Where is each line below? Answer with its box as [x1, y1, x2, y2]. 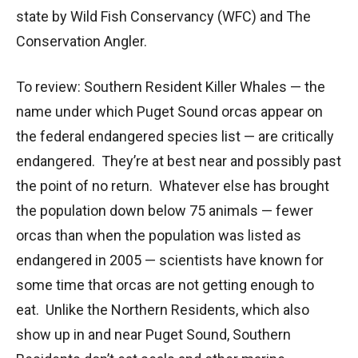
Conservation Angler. [16, 32, 147, 50]
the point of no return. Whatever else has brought [16, 177, 329, 194]
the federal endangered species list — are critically [16, 127, 334, 145]
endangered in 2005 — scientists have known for [16, 251, 324, 268]
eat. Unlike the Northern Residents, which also [16, 300, 309, 318]
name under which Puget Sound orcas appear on [16, 102, 323, 120]
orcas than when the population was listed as [16, 226, 301, 244]
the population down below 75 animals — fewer [16, 201, 313, 219]
